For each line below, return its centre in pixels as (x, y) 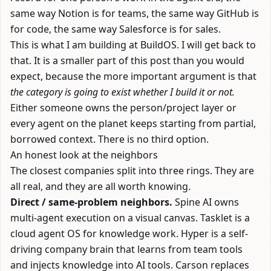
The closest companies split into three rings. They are (132, 171)
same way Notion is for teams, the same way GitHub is (135, 13)
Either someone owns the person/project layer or (123, 108)
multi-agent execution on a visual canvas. (105, 218)
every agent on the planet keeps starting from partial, (133, 123)
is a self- (228, 233)
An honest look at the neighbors (84, 155)
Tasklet (216, 218)
